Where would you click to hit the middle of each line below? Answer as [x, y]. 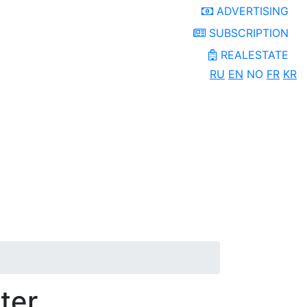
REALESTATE [255, 55]
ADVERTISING [251, 11]
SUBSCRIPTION [247, 33]
